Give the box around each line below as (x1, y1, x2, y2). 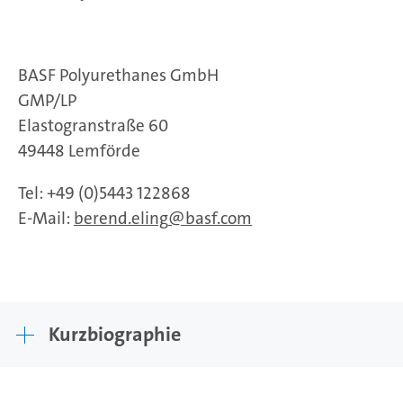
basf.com (185, 206, 252, 229)
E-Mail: (18, 206, 74, 229)
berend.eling (74, 206, 168, 229)
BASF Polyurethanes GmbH (18, 63, 219, 86)
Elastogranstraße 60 (18, 113, 168, 137)
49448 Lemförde (18, 139, 140, 162)
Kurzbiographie (49, 320, 181, 347)
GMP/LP (18, 88, 76, 112)
